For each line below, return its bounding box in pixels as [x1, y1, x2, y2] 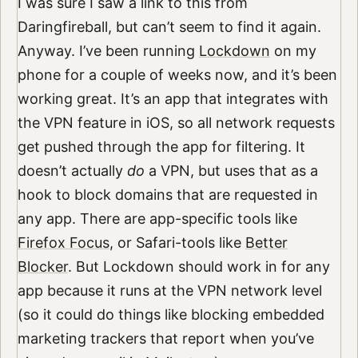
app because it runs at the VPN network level [17, 281, 322, 299]
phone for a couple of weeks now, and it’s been [17, 66, 337, 83]
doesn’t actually [17, 161, 127, 179]
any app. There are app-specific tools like [17, 209, 297, 227]
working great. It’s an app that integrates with [17, 89, 328, 107]
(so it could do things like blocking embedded [17, 305, 324, 323]
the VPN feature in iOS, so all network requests [17, 113, 335, 131]
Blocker [17, 257, 68, 275]
